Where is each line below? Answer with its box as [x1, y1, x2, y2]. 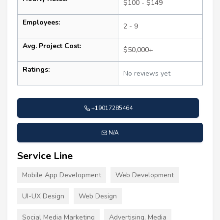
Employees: [23, 18, 60, 27]
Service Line [17, 149, 73, 163]
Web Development [115, 170, 174, 180]
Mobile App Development [22, 170, 101, 180]
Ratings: [23, 65, 50, 75]
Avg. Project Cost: [23, 41, 81, 51]
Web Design [79, 192, 117, 201]
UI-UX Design [22, 192, 64, 201]
